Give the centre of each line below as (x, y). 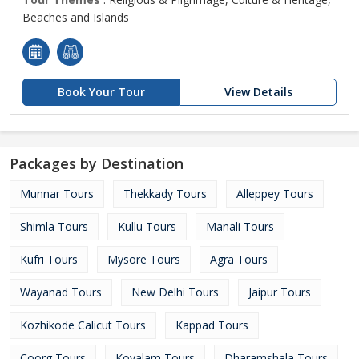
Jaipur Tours (280, 292)
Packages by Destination (97, 163)
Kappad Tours (212, 325)
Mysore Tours (144, 259)
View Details (258, 92)
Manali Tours (240, 226)
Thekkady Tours (165, 194)
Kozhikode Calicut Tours (83, 325)
